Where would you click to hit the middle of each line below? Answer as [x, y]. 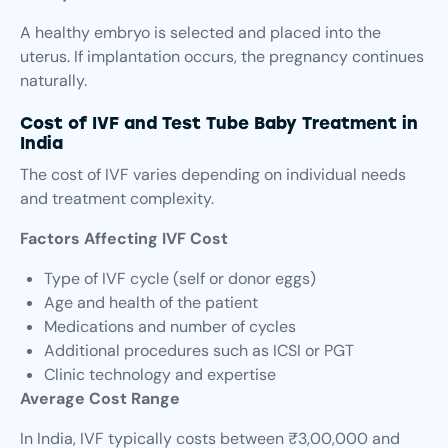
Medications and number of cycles [170, 327]
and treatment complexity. [117, 199]
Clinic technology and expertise [160, 375]
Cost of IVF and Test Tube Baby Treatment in [219, 123]
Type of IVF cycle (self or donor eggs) [180, 279]
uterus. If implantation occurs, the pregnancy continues [222, 57]
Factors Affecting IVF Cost [124, 239]
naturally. [53, 81]
